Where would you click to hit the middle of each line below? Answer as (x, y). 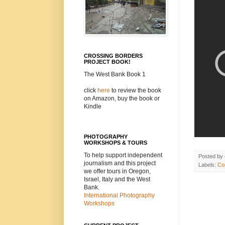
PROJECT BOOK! (107, 62)
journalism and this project (120, 163)
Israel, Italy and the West (117, 180)
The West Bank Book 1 (115, 75)
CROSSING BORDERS (113, 56)
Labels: (208, 164)
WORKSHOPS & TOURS (116, 143)
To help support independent (123, 155)
